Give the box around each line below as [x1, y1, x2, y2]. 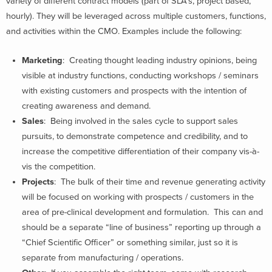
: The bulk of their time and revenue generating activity [54, 176, 265, 187]
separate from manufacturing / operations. [22, 252, 183, 263]
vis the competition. [22, 161, 95, 172]
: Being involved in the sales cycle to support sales [44, 115, 238, 126]
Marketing [22, 55, 63, 66]
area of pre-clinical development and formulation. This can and [22, 206, 263, 217]
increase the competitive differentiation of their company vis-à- [22, 146, 259, 157]
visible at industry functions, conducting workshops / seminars [22, 70, 259, 81]
